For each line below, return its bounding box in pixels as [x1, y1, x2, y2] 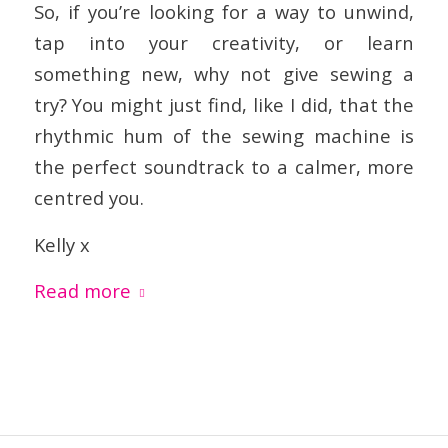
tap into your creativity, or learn [33, 30, 415, 55]
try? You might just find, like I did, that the [33, 92, 415, 117]
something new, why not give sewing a [33, 61, 415, 86]
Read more [33, 278, 131, 304]
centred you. [33, 185, 144, 210]
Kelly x [33, 231, 90, 257]
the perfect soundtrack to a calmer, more [33, 154, 415, 179]
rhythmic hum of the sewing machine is [33, 123, 415, 148]
